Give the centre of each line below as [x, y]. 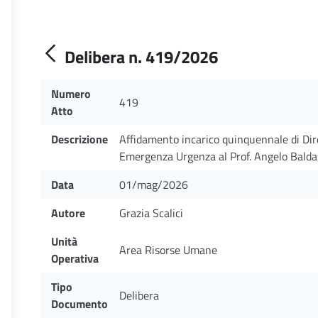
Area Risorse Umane [168, 250]
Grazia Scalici [151, 213]
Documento [79, 304]
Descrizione [79, 139]
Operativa [75, 258]
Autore [68, 213]
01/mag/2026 [154, 185]
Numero [71, 94]
